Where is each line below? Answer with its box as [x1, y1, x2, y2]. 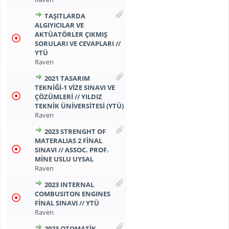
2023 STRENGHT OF [44, 127, 106, 136]
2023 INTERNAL [44, 180, 94, 189]
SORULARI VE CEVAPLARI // [34, 39, 121, 48]
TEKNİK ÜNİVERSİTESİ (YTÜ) [34, 101, 124, 110]
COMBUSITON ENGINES [34, 189, 110, 198]
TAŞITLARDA [44, 11, 85, 20]
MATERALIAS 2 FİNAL [34, 136, 102, 145]
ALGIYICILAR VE [34, 20, 84, 30]
